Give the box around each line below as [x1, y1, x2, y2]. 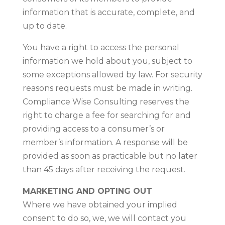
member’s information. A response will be [22, 137, 188, 147]
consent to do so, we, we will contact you [22, 213, 186, 223]
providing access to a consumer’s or [22, 124, 165, 134]
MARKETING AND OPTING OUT [22, 186, 152, 196]
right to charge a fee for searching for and [22, 110, 191, 120]
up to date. [22, 21, 67, 31]
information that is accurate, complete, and [22, 7, 195, 17]
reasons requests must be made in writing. [22, 83, 192, 93]
